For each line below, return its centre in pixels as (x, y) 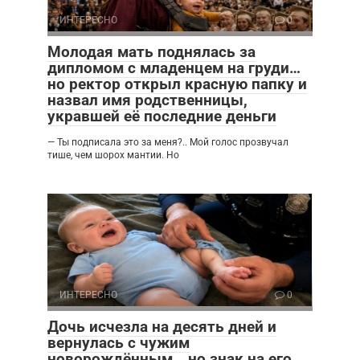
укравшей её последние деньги (162, 116)
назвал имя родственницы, (147, 100)
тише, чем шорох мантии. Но (113, 155)
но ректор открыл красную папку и (177, 84)
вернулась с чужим (119, 342)
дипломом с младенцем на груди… (174, 67)
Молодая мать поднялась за (151, 51)
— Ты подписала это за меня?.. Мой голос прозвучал (168, 142)
